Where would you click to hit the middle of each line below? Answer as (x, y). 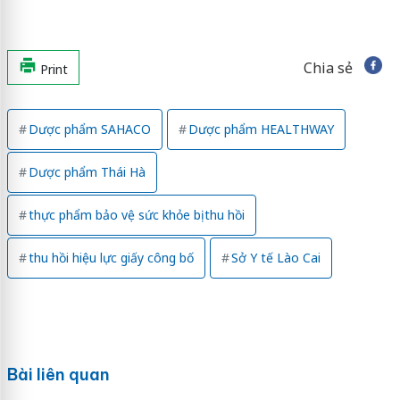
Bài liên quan (58, 375)
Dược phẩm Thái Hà (87, 172)
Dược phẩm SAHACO (89, 129)
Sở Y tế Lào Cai (275, 258)
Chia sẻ (328, 68)
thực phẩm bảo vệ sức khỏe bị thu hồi (136, 215)
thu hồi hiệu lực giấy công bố (111, 258)
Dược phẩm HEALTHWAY (261, 129)
